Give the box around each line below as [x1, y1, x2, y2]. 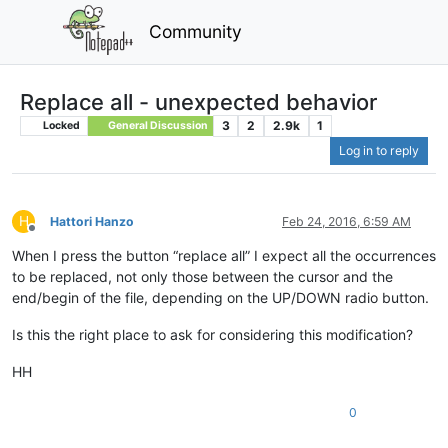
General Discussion [105, 118, 208, 132]
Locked [40, 118, 80, 132]
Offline [31, 228, 68, 244]
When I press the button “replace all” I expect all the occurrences [12, 247, 436, 265]
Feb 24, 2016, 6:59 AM [282, 214, 411, 230]
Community [149, 20, 243, 42]
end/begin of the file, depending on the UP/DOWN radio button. [12, 289, 429, 307]
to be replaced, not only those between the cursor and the [12, 268, 393, 286]
